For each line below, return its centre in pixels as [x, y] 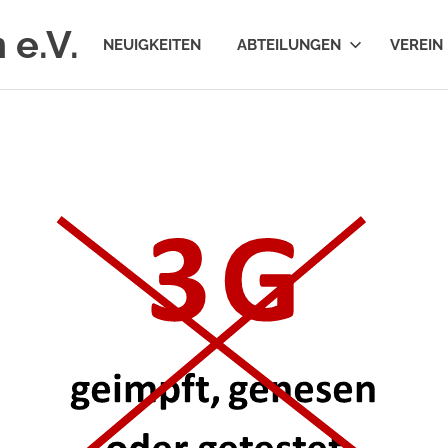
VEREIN [416, 44]
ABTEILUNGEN [289, 44]
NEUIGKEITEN [152, 44]
